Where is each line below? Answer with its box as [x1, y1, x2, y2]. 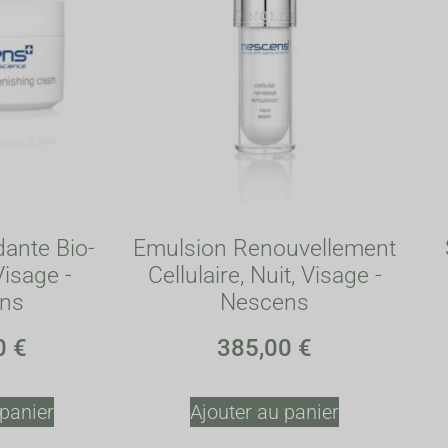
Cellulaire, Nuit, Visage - [147, 261, 382, 289]
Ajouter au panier [190, 400, 339, 424]
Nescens [220, 288, 309, 316]
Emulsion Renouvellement [133, 234, 396, 262]
